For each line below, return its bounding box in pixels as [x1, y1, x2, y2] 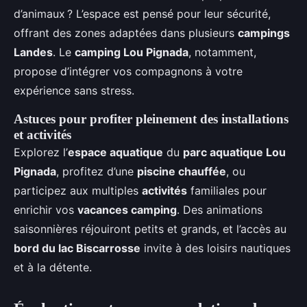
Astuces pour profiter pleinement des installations [14, 112, 288, 126]
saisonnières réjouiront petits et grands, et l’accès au [14, 222, 286, 236]
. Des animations [177, 203, 262, 217]
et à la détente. [14, 260, 92, 274]
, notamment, [188, 45, 256, 59]
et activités [14, 127, 71, 142]
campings [238, 26, 290, 40]
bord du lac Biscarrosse [14, 241, 140, 255]
